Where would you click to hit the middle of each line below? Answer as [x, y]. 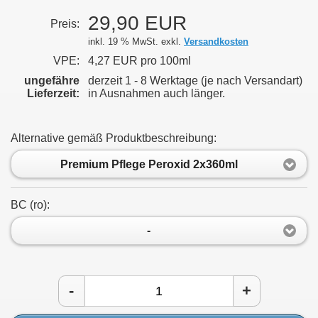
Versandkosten [216, 42]
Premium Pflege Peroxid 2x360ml [150, 164]
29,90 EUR [137, 23]
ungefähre [52, 81]
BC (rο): [30, 204]
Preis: [65, 24]
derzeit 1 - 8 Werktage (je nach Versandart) [195, 81]
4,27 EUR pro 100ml [139, 61]
